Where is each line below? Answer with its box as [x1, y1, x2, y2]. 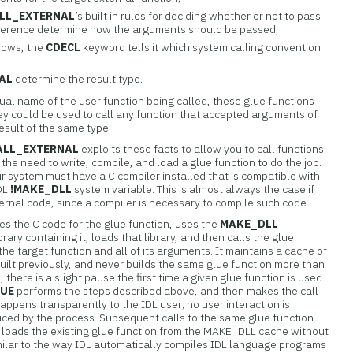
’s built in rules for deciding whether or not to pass [75, 9, 321, 23]
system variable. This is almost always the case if [72, 182, 315, 196]
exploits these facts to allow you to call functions [79, 142, 325, 156]
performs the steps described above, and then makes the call [14, 284, 319, 298]
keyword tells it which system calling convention [80, 40, 321, 54]
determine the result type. [13, 72, 143, 86]
